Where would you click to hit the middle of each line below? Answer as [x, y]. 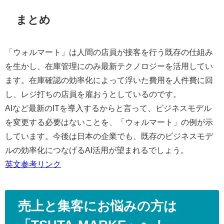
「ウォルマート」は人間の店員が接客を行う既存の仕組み [109, 52]
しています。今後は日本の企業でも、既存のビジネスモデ [109, 136]
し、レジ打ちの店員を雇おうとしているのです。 [93, 94]
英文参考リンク [33, 164]
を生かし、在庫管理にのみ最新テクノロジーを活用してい [109, 66]
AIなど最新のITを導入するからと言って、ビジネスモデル [108, 108]
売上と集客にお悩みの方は [97, 206]
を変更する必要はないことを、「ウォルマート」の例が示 [109, 122]
